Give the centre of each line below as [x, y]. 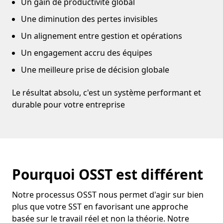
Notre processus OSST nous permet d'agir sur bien [108, 195]
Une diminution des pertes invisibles [89, 19]
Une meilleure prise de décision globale [95, 70]
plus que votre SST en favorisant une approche [100, 207]
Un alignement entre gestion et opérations [102, 36]
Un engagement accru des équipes [87, 53]
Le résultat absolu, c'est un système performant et [107, 93]
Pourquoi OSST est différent [108, 174]
